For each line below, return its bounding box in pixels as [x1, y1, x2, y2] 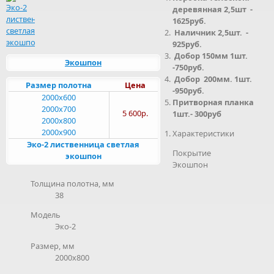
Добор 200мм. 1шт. [172, 73, 252, 84]
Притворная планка [172, 97, 254, 108]
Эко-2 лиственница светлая [27, 139, 139, 150]
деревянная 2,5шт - [172, 4, 253, 15]
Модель [31, 209, 61, 221]
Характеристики [172, 127, 234, 139]
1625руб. [172, 15, 206, 26]
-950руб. [172, 85, 206, 96]
